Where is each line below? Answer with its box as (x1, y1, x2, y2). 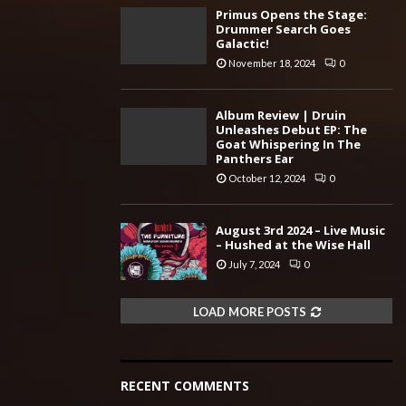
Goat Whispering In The (216, 135, 361, 152)
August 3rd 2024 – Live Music (216, 221, 385, 238)
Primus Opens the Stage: (216, 5, 367, 23)
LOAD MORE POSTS (192, 304, 306, 319)
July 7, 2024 (228, 257, 280, 270)
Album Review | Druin (216, 106, 346, 123)
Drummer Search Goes (216, 20, 351, 37)
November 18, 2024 (228, 56, 315, 69)
